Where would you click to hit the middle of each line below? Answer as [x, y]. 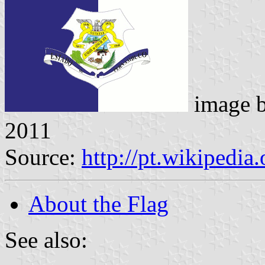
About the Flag [98, 203]
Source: [43, 157]
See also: [46, 240]
